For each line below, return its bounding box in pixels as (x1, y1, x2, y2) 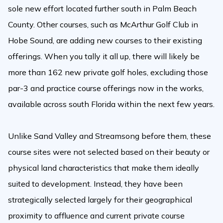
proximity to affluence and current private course (8, 211, 185, 221)
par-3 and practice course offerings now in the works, (8, 83, 204, 93)
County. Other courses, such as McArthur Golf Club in (8, 19, 198, 29)
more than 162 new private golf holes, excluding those (8, 67, 208, 77)
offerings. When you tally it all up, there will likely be (8, 51, 200, 61)
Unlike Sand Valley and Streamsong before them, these (8, 131, 211, 141)
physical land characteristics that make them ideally (8, 163, 199, 173)
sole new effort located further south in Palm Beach (8, 3, 197, 13)
